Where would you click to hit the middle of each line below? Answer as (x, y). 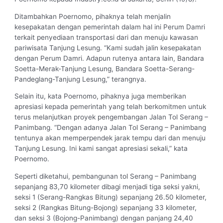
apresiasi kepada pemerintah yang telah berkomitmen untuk (111, 107)
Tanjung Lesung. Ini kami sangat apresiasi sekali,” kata (101, 149)
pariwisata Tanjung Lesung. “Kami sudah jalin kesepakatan (108, 48)
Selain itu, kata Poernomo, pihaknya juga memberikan (101, 96)
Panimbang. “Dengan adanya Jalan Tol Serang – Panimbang (111, 128)
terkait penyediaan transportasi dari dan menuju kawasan (107, 37)
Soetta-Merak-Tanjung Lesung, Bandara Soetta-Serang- (105, 68)
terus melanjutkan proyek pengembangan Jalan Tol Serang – (111, 117)
